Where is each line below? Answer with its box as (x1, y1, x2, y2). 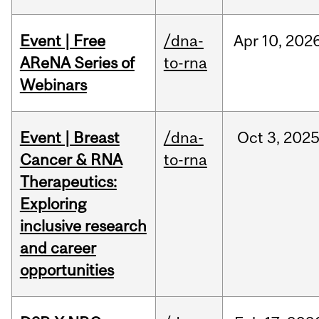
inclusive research (19, 216, 147, 236)
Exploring (19, 194, 86, 214)
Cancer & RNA (19, 150, 122, 169)
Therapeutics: (19, 172, 117, 192)
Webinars (19, 75, 87, 95)
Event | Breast (19, 128, 120, 147)
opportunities (19, 261, 114, 280)
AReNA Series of (19, 53, 135, 73)
